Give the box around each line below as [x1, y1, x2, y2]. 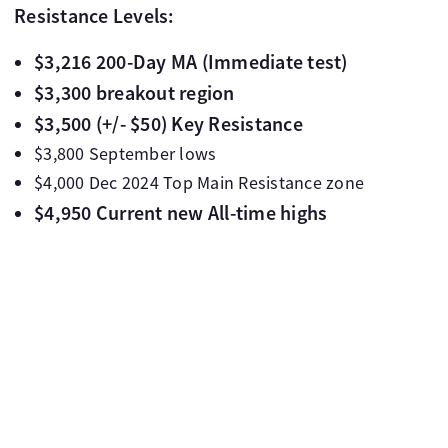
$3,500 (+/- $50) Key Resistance [34, 111, 303, 137]
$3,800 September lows [34, 142, 217, 166]
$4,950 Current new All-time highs [34, 200, 328, 226]
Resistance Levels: [14, 3, 175, 29]
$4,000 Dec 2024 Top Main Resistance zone [34, 171, 364, 195]
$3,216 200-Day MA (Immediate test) [34, 49, 348, 75]
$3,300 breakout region [34, 80, 235, 106]
